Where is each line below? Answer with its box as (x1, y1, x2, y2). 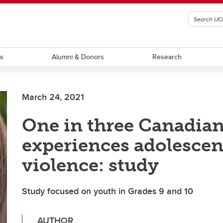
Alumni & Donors (51, 52, 104, 62)
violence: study (22, 154, 159, 176)
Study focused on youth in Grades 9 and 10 (22, 185, 193, 198)
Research (152, 52, 182, 62)
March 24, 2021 (22, 91, 84, 104)
